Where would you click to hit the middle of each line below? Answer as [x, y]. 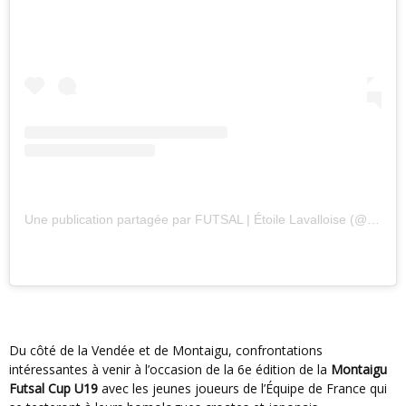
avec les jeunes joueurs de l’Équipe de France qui [242, 389]
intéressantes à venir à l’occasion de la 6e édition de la [170, 370]
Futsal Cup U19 [53, 389]
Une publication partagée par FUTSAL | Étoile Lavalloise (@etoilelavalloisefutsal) [200, 220]
